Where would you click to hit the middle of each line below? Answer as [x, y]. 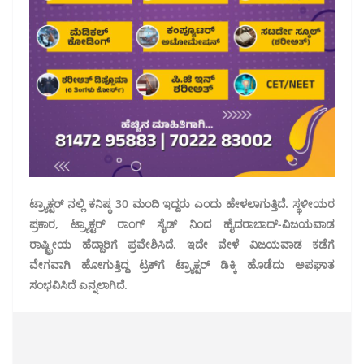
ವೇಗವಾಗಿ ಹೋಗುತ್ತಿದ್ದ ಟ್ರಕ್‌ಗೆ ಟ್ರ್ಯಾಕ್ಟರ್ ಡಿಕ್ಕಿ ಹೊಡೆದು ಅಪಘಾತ [182, 265]
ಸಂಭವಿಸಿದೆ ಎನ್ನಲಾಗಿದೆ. [78, 285]
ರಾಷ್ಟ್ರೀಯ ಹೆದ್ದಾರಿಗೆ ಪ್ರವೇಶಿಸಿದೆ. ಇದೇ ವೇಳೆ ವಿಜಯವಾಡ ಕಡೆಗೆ [182, 245]
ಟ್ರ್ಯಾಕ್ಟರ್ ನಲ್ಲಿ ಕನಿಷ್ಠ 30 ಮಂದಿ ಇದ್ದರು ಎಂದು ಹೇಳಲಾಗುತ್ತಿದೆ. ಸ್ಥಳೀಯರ [182, 204]
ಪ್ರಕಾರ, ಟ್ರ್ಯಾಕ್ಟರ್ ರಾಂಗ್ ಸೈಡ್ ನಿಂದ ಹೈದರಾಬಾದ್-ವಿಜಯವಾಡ [182, 224]
